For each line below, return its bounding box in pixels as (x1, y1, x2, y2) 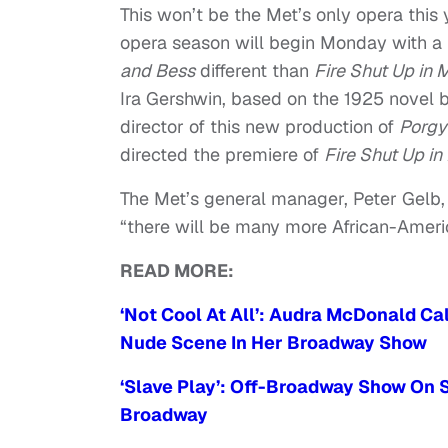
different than (195, 59, 314, 82)
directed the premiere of (120, 143, 324, 166)
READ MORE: (120, 259, 234, 282)
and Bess (120, 59, 195, 82)
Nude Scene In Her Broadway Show (120, 331, 427, 354)
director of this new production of (120, 115, 399, 138)
